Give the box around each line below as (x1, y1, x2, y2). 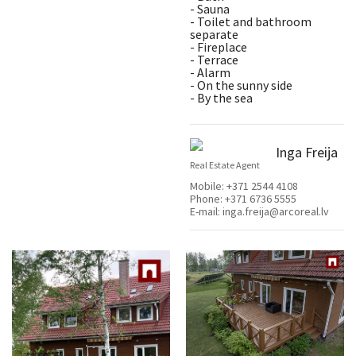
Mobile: (190, 179, 226, 194)
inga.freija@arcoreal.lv (222, 204, 329, 219)
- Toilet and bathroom (190, 14, 311, 29)
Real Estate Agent (190, 159, 260, 172)
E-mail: (190, 204, 222, 219)
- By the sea (190, 90, 253, 106)
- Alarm (190, 64, 230, 80)
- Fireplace (190, 39, 247, 55)
